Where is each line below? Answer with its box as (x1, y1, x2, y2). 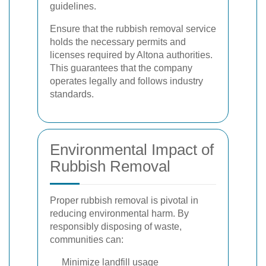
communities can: (50, 235, 123, 245)
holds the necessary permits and (50, 37, 186, 47)
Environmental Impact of (50, 141, 214, 159)
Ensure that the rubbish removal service (50, 24, 216, 34)
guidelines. (50, 1, 96, 11)
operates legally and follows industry (50, 76, 203, 86)
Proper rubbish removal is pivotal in (50, 195, 198, 205)
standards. (50, 89, 94, 99)
